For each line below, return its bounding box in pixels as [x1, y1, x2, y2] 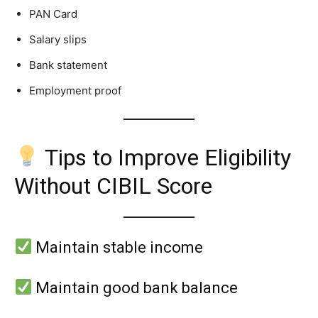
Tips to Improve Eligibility [40, 143, 292, 171]
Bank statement [29, 57, 107, 72]
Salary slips [29, 32, 87, 46]
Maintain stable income [32, 238, 204, 256]
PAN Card [29, 6, 77, 21]
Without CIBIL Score [14, 172, 212, 199]
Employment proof [29, 83, 121, 97]
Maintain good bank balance [32, 278, 238, 297]
